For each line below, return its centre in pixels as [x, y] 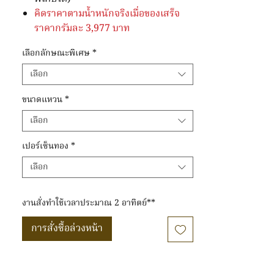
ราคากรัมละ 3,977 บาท [83, 29]
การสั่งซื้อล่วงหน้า [67, 229]
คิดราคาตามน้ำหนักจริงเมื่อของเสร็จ [107, 14]
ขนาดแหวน [42, 100]
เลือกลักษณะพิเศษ [56, 53]
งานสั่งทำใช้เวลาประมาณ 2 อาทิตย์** [89, 203]
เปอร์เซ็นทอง [45, 146]
